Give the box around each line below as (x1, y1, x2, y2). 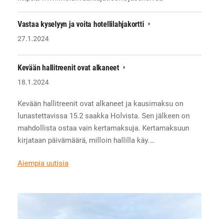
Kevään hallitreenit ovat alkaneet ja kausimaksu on (17, 99, 183, 108)
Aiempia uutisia (17, 159, 68, 168)
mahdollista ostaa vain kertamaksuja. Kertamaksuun (17, 123, 189, 132)
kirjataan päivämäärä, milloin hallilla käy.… (17, 135, 154, 145)
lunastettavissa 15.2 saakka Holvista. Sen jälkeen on (17, 111, 190, 120)
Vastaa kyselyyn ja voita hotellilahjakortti (17, 20, 146, 29)
